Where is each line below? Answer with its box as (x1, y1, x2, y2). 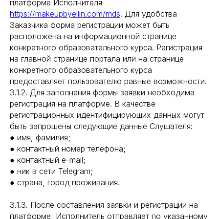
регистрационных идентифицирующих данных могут (10, 110, 204, 120)
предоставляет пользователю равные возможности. (10, 76, 207, 86)
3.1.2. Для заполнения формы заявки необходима (10, 88, 195, 97)
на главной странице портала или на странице (10, 54, 184, 64)
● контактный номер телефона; (10, 144, 126, 153)
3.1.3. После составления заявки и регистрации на (10, 200, 198, 210)
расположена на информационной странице (10, 31, 176, 41)
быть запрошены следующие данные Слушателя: (10, 121, 193, 131)
